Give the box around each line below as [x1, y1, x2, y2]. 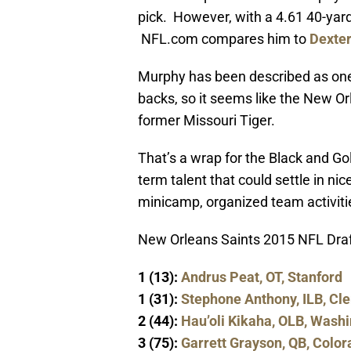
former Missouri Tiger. [138, 112, 275, 129]
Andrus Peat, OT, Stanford [181, 269, 342, 286]
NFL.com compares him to [138, 31, 309, 48]
